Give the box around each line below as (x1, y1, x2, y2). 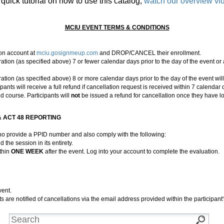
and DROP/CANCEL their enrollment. (99, 49, 201, 56)
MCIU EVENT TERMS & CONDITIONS (64, 24, 169, 31)
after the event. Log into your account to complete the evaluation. (43, 148, 219, 155)
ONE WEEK (11, 148, 43, 155)
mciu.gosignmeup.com (36, 49, 99, 56)
